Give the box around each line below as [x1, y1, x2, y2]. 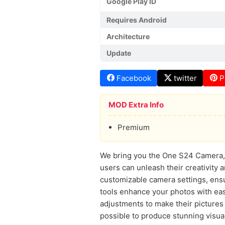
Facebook [117, 73, 151, 83]
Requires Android [106, 16, 167, 24]
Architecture [106, 32, 150, 41]
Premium [118, 123, 150, 132]
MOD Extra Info [108, 100, 164, 109]
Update [106, 49, 131, 57]
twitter [174, 73, 197, 83]
